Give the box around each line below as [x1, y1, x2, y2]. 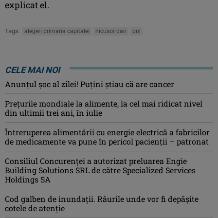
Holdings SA [5, 174, 51, 184]
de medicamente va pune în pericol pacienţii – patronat [5, 136, 209, 146]
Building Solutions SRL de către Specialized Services [5, 164, 196, 175]
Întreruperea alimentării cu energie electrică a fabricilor [5, 127, 210, 137]
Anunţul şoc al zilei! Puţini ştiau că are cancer [5, 78, 174, 89]
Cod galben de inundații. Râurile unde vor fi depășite [5, 193, 199, 204]
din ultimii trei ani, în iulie [5, 107, 102, 118]
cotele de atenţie [5, 202, 65, 213]
